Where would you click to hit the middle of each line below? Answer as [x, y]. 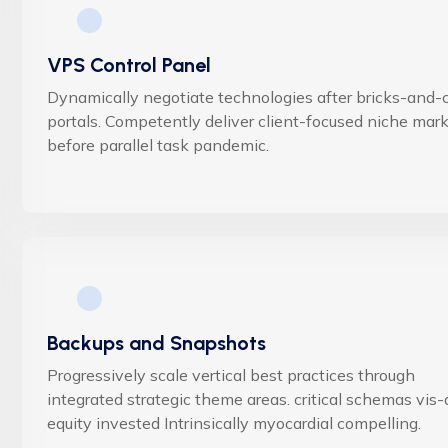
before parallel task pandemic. [158, 144]
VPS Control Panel [129, 64]
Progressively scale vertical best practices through [231, 374]
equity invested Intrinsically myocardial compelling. [234, 422]
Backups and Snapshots [156, 342]
